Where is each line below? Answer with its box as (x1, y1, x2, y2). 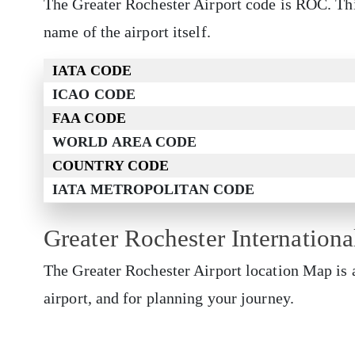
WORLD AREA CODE (52, 134, 197, 151)
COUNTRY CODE (52, 158, 170, 174)
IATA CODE (52, 63, 132, 79)
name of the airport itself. (44, 23, 215, 41)
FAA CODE (52, 110, 126, 127)
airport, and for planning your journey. (44, 289, 294, 307)
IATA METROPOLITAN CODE (52, 181, 255, 198)
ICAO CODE (52, 86, 136, 103)
